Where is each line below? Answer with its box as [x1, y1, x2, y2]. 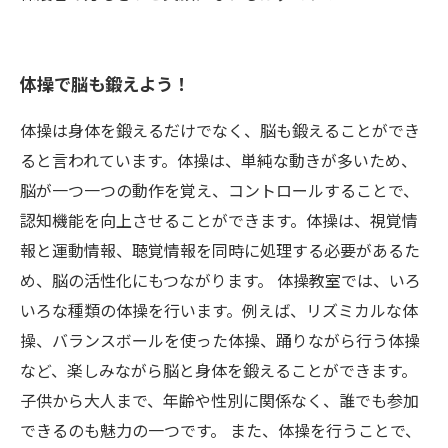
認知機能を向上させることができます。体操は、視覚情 [20, 212, 418, 231]
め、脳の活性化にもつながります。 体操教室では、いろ [20, 272, 421, 291]
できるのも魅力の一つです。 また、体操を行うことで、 [20, 422, 421, 441]
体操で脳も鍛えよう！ [20, 75, 190, 95]
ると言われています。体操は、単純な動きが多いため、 [20, 152, 417, 171]
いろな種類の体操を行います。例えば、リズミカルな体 [20, 302, 418, 321]
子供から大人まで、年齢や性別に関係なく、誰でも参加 [20, 392, 419, 411]
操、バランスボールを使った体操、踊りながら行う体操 [20, 332, 420, 351]
